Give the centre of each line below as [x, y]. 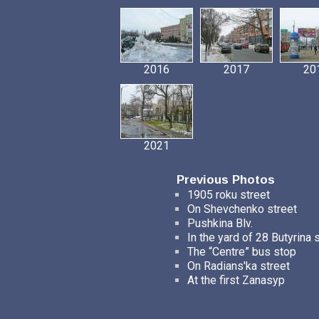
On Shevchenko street [242, 209]
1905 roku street [228, 195]
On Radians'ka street [238, 266]
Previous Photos [225, 180]
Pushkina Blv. [220, 223]
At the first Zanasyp [236, 280]
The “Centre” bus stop [241, 252]
